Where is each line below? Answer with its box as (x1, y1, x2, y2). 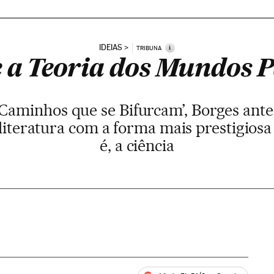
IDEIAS (98, 43, 122, 52)
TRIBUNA (136, 44, 161, 51)
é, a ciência (100, 136, 174, 155)
